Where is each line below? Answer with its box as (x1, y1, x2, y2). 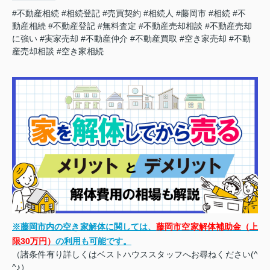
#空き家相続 (57, 46, 104, 56)
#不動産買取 (130, 33, 177, 43)
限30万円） (12, 236, 55, 246)
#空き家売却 (180, 33, 227, 43)
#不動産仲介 (81, 33, 128, 43)
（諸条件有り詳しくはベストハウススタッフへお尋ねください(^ (12, 250, 258, 260)
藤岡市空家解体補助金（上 (156, 222, 259, 232)
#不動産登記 (48, 20, 95, 31)
